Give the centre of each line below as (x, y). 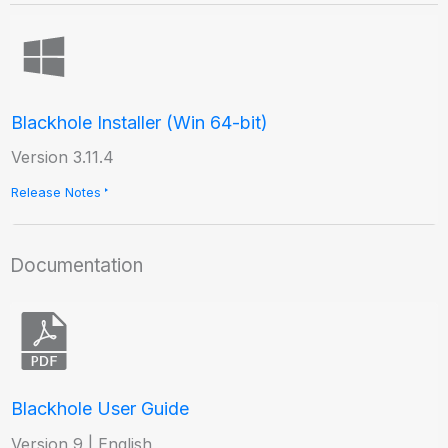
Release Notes (56, 192)
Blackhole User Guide (100, 409)
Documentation (77, 265)
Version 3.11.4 (63, 157)
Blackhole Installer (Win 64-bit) (140, 122)
